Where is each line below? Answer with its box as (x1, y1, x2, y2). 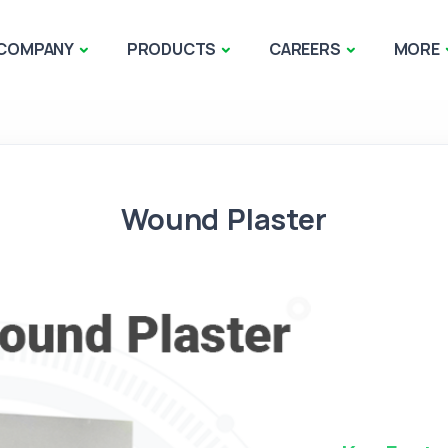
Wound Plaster (121, 199, 327, 239)
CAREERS (269, 37, 341, 60)
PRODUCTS (126, 37, 217, 60)
